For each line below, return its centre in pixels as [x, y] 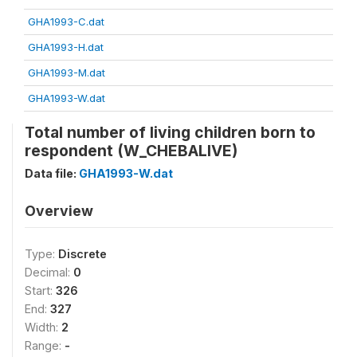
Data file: [52, 173]
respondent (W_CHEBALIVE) [131, 151]
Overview [59, 211]
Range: [45, 345]
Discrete [82, 254]
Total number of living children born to [170, 132]
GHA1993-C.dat [66, 22]
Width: [43, 327]
